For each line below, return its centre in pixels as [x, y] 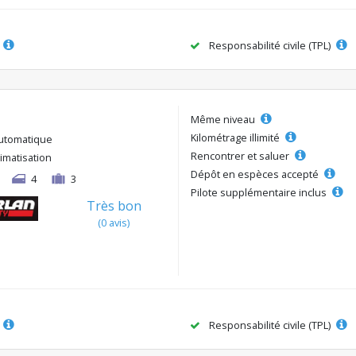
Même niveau [224, 119]
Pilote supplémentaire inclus [260, 192]
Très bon [114, 205]
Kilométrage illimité [236, 137]
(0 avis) [114, 222]
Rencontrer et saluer [241, 155]
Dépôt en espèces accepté [256, 174]
